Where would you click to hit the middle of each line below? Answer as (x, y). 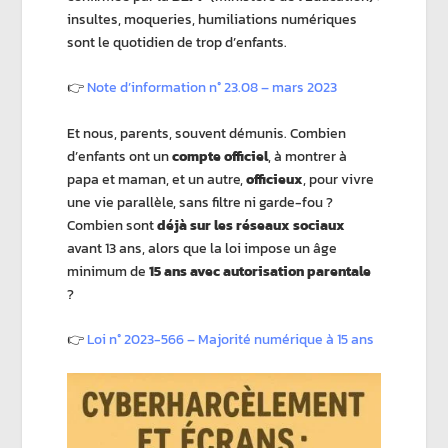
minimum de (108, 271)
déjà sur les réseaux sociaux (251, 225)
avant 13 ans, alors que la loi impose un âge (202, 248)
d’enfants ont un (120, 156)
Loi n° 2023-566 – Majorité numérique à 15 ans (231, 340)
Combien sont (112, 225)
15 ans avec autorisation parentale (260, 271)
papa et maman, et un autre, (157, 179)
